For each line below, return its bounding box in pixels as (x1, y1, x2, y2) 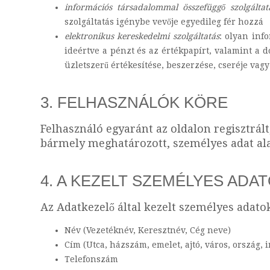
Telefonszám (64, 254, 118, 264)
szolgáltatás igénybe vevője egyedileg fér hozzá (64, 17, 263, 27)
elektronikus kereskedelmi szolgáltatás (64, 31, 219, 41)
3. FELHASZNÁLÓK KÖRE (40, 93, 228, 111)
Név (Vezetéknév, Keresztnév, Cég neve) (64, 225, 231, 235)
